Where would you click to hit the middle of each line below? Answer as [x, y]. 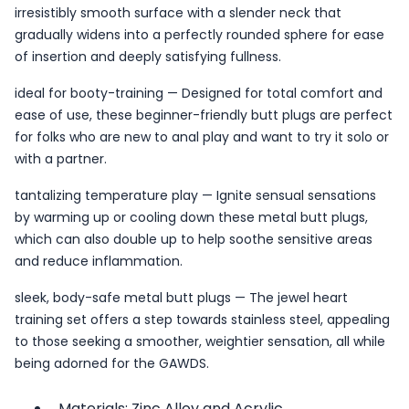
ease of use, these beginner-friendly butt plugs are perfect [204, 115]
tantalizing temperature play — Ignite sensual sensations [195, 195]
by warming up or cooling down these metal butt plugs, [191, 217]
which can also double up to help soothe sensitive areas [194, 239]
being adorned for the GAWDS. [112, 363]
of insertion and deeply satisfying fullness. [148, 57]
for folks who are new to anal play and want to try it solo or [202, 137]
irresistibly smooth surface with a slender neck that [178, 13]
